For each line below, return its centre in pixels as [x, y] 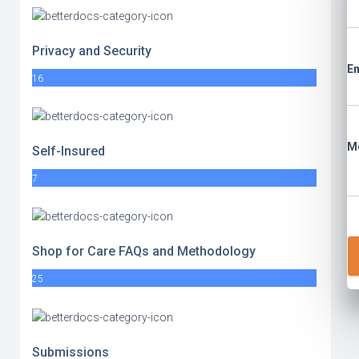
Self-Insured [69, 151]
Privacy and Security [92, 50]
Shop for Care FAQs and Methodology [144, 252]
